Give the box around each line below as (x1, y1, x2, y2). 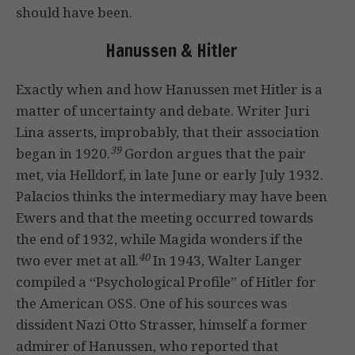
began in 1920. (16, 144, 110, 163)
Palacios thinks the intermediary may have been (16, 187, 327, 206)
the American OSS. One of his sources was (16, 294, 287, 313)
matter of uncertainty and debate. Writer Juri (16, 101, 309, 120)
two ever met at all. (16, 251, 139, 270)
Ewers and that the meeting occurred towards (16, 208, 313, 227)
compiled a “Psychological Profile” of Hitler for (16, 273, 316, 292)
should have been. (16, 3, 132, 22)
